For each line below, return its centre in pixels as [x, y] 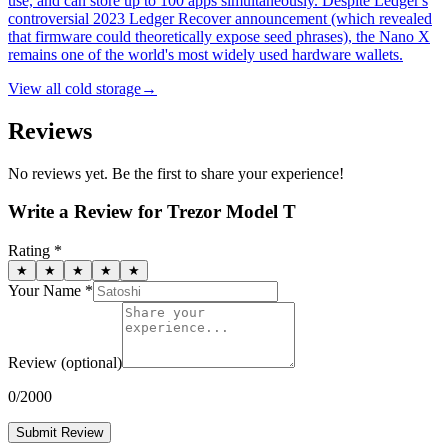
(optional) [91, 363]
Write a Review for [87, 212]
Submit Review [59, 433]
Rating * [35, 251]
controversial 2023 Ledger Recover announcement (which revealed [220, 18]
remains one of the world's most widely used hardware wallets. [205, 54]
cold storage [103, 88]
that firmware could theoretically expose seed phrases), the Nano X [219, 36]
